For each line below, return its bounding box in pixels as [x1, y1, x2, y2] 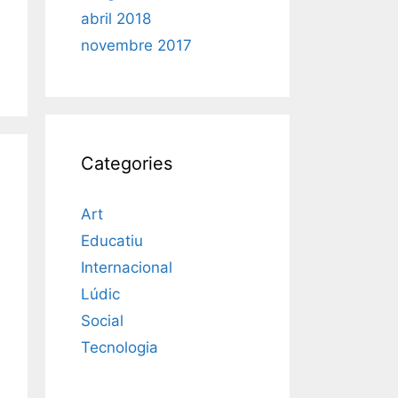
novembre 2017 [81, 36, 192, 55]
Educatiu [81, 232, 143, 251]
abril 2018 [81, 10, 151, 28]
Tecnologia [81, 338, 158, 357]
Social [81, 312, 123, 330]
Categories [81, 153, 172, 175]
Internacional [81, 259, 172, 277]
